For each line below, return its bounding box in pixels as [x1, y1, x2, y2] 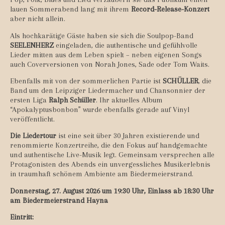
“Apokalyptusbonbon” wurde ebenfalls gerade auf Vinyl [10, 105, 189, 115]
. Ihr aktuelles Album [96, 95, 163, 105]
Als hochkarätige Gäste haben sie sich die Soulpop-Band [10, 31, 193, 40]
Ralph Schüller [49, 95, 96, 105]
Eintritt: [10, 212, 34, 222]
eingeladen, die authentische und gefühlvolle [54, 40, 197, 50]
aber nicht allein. [10, 14, 65, 24]
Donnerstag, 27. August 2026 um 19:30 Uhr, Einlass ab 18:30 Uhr [10, 186, 214, 195]
